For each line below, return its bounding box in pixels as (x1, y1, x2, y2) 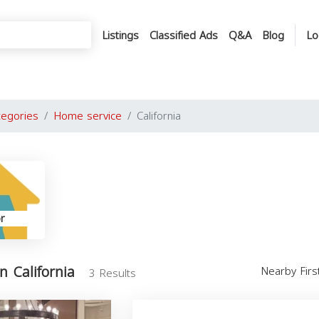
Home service (53, 106, 122, 126)
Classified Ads (150, 25, 218, 46)
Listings (102, 25, 139, 46)
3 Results (89, 263, 136, 283)
